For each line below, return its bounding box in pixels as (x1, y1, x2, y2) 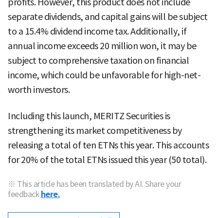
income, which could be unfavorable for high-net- (8, 70, 200, 81)
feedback (8, 189, 39, 200)
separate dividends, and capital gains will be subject (8, 11, 208, 23)
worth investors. (8, 84, 70, 96)
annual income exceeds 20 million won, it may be (8, 40, 197, 52)
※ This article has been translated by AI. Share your (8, 179, 181, 189)
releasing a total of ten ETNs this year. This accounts (8, 140, 209, 151)
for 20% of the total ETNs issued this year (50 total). (8, 154, 206, 166)
